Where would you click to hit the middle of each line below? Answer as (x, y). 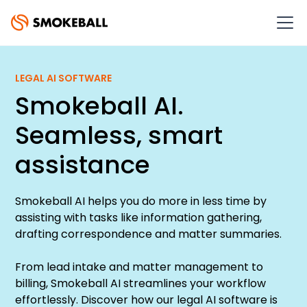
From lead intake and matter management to (139, 267)
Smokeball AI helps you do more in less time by (141, 201)
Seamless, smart (119, 135)
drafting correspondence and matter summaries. (149, 234)
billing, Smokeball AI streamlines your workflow (141, 283)
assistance (83, 165)
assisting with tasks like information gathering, (139, 218)
